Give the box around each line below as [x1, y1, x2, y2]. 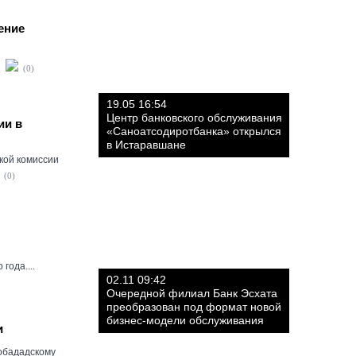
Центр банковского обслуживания [106, 111, 282, 124]
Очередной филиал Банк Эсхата [106, 287, 277, 300]
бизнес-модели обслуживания [106, 314, 264, 327]
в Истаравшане [106, 138, 186, 151]
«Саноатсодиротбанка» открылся [106, 125, 281, 137]
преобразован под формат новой [106, 300, 281, 313]
